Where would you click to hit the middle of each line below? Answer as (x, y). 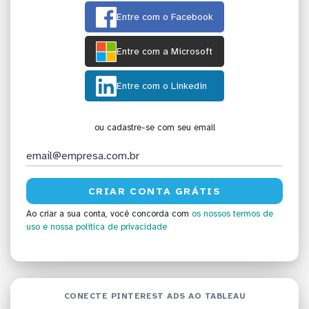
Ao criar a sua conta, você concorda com (109, 214)
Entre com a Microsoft (165, 52)
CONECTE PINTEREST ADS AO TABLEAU (154, 296)
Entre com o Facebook (165, 17)
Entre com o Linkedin (162, 86)
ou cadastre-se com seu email (154, 128)
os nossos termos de (232, 214)
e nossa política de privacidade (105, 227)
